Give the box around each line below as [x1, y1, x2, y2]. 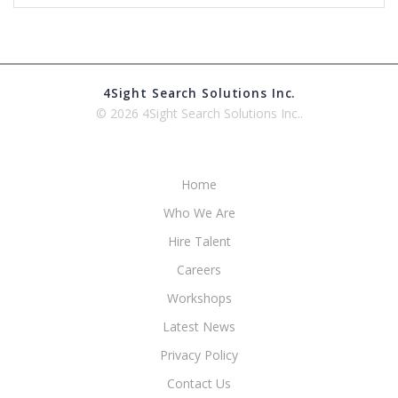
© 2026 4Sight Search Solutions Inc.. [95, 105, 303, 122]
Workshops [166, 290, 232, 306]
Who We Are [163, 204, 235, 221]
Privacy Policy [160, 346, 238, 363]
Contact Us [167, 375, 231, 392]
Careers [177, 261, 221, 278]
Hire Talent [167, 233, 231, 250]
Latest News [163, 318, 235, 335]
